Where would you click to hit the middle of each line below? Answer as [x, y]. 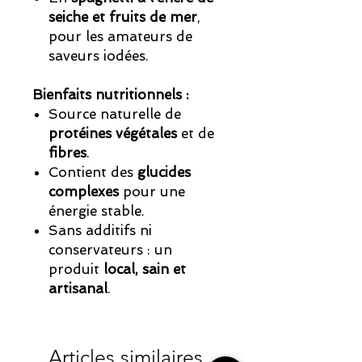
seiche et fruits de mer [123, 17]
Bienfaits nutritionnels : [111, 95]
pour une [152, 192]
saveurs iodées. [99, 56]
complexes [84, 192]
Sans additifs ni [100, 231]
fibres [67, 153]
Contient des [93, 173]
